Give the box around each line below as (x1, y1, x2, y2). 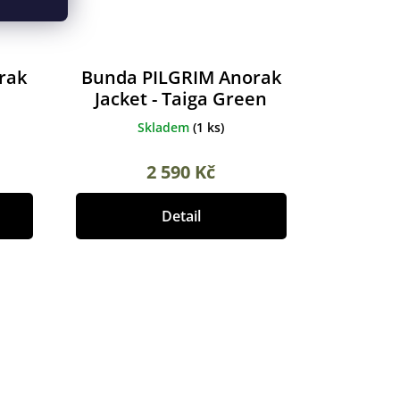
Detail (161, 206, 201, 227)
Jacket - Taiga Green (95, 87, 268, 112)
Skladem (137, 119, 194, 137)
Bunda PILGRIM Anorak (80, 65, 281, 90)
